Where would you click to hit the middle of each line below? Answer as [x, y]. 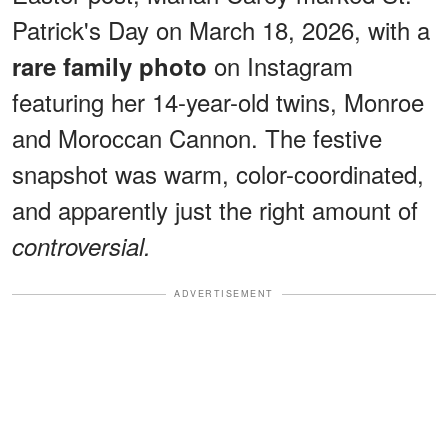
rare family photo [109, 66]
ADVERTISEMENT [224, 294]
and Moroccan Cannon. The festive [197, 138]
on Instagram [280, 66]
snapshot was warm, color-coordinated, [218, 174]
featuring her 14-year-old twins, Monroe [218, 102]
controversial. [81, 246]
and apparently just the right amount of [215, 210]
